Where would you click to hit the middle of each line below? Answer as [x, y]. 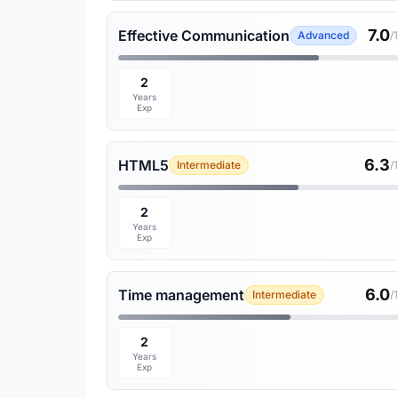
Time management [181, 295]
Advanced [323, 35]
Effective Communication [204, 36]
